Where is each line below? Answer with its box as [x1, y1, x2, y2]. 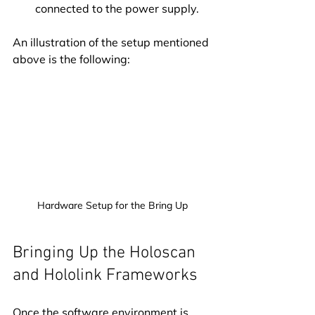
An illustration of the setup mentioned [13, 35, 212, 50]
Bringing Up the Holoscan [13, 243, 200, 263]
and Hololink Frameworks [13, 265, 198, 285]
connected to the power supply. [35, 1, 199, 16]
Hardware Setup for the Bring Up [37, 198, 188, 212]
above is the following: [13, 52, 130, 67]
